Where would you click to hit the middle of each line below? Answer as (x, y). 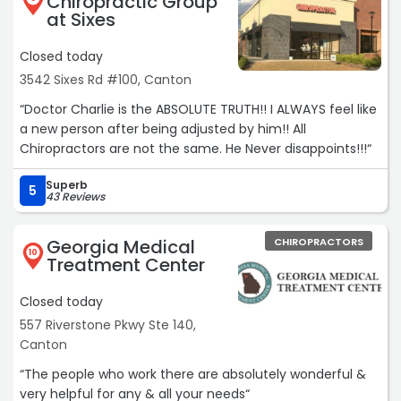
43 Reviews (75, 197)
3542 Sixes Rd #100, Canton (106, 80)
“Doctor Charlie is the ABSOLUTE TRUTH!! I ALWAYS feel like (145, 110)
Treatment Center (126, 265)
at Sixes (81, 20)
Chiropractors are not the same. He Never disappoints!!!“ (196, 149)
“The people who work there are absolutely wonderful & (193, 375)
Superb (67, 185)
